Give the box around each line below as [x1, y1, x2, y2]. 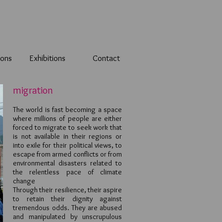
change [13, 176, 35, 185]
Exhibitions [29, 53, 65, 63]
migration [13, 84, 53, 96]
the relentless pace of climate [13, 167, 122, 176]
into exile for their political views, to [13, 141, 122, 150]
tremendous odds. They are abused [13, 203, 122, 212]
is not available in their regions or [13, 132, 122, 141]
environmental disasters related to [13, 159, 122, 167]
